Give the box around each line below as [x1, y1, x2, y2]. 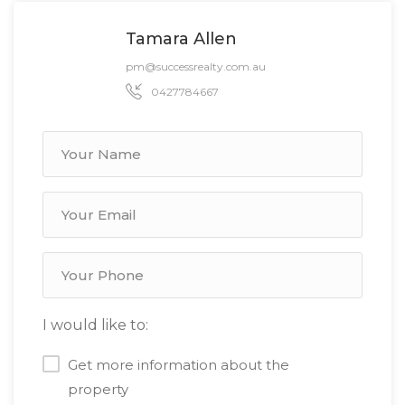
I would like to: [42, 316, 148, 334]
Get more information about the [68, 355, 289, 373]
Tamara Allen [126, 28, 237, 49]
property [68, 380, 128, 398]
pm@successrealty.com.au [126, 59, 266, 73]
